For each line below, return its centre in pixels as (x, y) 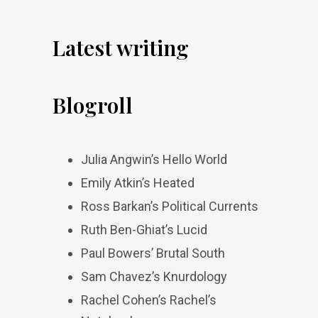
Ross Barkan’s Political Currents (170, 206)
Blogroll (93, 105)
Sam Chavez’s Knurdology (154, 276)
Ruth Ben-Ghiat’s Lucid (144, 230)
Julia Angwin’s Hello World (154, 159)
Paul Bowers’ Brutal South (153, 253)
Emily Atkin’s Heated (138, 183)
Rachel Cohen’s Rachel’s (149, 300)
